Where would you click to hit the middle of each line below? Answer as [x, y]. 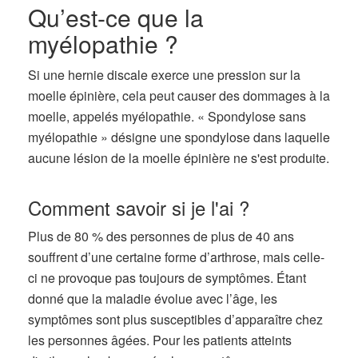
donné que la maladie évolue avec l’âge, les [153, 298]
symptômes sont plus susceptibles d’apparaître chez [175, 319]
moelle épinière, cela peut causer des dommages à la [179, 95]
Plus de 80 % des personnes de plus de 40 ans [161, 236]
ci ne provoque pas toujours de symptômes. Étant [167, 278]
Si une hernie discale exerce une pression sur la [164, 75]
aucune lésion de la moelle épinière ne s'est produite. [179, 158]
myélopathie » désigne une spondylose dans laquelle [179, 137]
